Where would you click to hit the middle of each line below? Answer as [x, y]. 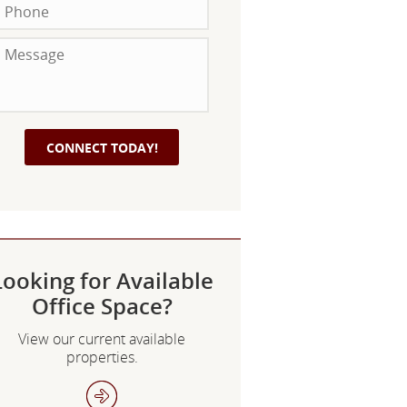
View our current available [102, 339]
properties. [102, 357]
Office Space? [102, 306]
